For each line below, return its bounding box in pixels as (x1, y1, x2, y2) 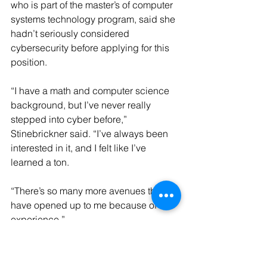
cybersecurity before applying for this (11, 42, 172, 54)
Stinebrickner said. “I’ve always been (11, 128, 170, 139)
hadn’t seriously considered (11, 27, 132, 39)
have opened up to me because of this (11, 199, 176, 211)
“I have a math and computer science (11, 85, 172, 97)
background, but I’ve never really (11, 99, 153, 111)
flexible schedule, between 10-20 (11, 242, 155, 254)
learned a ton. (11, 156, 69, 168)
